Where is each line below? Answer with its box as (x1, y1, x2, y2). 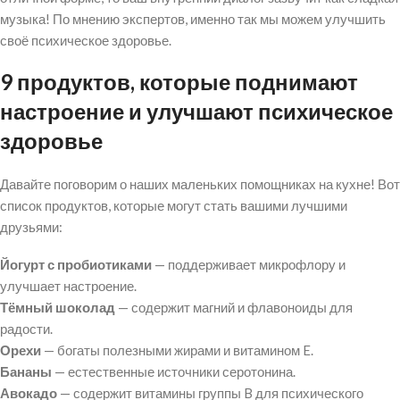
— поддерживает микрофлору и (152, 256, 346, 273)
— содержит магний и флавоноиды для (115, 299, 353, 316)
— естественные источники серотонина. (52, 363, 296, 380)
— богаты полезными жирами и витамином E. (41, 342, 313, 359)
